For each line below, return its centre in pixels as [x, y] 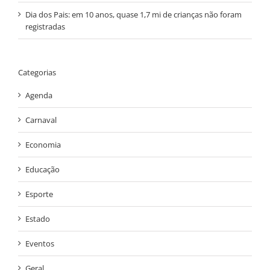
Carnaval [41, 120]
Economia [43, 144]
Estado [38, 218]
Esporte [39, 194]
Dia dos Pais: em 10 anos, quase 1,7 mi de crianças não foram [133, 15]
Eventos [40, 243]
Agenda [39, 95]
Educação [42, 169]
